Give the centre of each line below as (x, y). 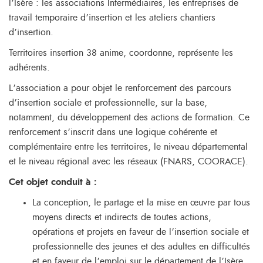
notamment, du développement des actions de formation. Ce (129, 117)
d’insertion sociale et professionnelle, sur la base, (108, 103)
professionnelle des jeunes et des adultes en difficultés (141, 247)
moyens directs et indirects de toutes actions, (122, 217)
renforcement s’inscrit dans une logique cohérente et (113, 132)
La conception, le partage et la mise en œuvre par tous (141, 203)
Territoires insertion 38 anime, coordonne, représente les (121, 53)
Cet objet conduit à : (54, 182)
